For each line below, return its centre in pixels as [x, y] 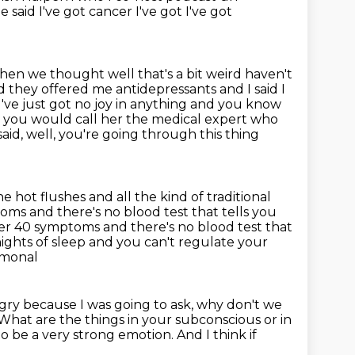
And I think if [217, 335]
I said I [266, 89]
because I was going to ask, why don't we [153, 305]
